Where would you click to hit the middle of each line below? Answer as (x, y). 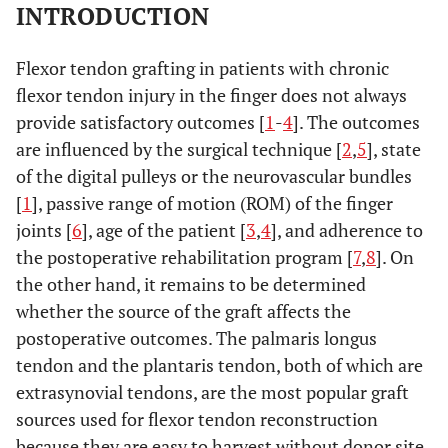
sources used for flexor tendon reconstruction (197, 419)
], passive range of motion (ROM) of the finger (212, 203)
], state (394, 149)
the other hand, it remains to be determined (191, 284)
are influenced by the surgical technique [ (179, 149)
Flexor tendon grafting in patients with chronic (202, 68)
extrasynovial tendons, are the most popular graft (212, 392)
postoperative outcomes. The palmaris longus (196, 338)
